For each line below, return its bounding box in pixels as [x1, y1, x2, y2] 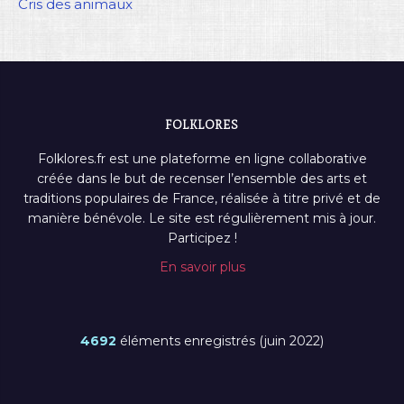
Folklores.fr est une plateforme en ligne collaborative [37, 151, 367, 168]
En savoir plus [159, 259, 245, 276]
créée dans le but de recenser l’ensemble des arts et [37, 170, 367, 188]
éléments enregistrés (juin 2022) [116, 333, 324, 350]
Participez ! [167, 230, 237, 247]
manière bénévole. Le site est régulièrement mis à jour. [28, 210, 376, 227]
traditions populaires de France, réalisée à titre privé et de [23, 190, 381, 207]
